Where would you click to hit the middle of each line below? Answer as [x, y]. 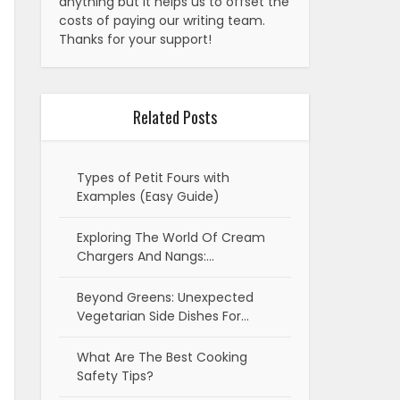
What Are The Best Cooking [162, 358]
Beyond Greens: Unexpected [165, 298]
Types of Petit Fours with [153, 178]
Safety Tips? [115, 376]
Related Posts [175, 117]
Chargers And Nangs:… [146, 257]
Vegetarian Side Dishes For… [163, 317]
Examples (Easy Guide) [148, 197]
